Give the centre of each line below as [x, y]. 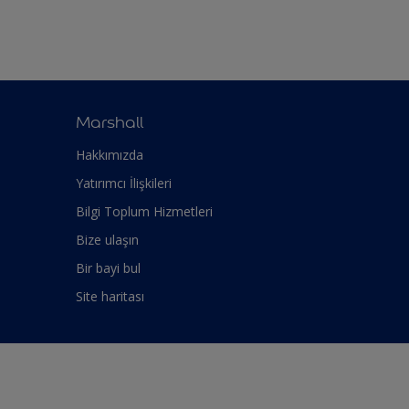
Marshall [110, 122]
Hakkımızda [110, 154]
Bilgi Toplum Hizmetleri [144, 211]
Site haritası [110, 296]
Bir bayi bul [108, 267]
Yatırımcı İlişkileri [124, 183]
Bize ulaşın [107, 239]
